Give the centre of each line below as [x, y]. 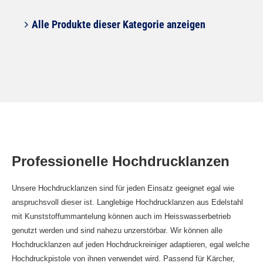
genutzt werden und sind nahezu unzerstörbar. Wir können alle [117, 230]
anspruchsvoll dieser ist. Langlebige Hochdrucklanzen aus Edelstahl [127, 202]
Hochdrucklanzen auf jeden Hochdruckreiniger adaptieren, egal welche [131, 245]
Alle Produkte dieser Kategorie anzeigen [117, 24]
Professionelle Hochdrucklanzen [121, 161]
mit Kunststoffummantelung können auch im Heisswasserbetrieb [121, 216]
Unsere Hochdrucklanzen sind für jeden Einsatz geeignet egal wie [123, 188]
